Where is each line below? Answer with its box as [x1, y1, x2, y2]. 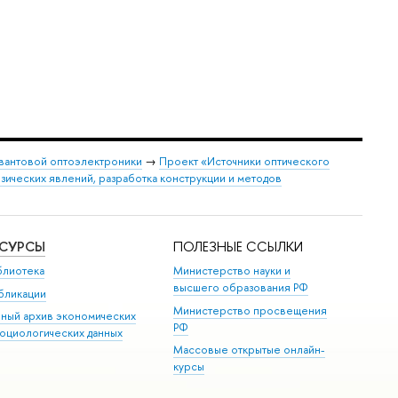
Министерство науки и [173, 263, 291, 279]
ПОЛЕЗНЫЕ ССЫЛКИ [173, 236, 304, 256]
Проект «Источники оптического [159, 154, 330, 170]
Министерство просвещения [173, 302, 328, 318]
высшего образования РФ [173, 280, 309, 296]
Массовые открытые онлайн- [173, 341, 326, 357]
